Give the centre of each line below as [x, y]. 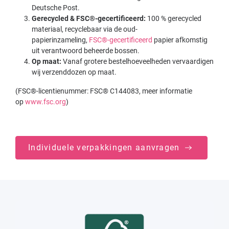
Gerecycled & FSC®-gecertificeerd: [89, 18]
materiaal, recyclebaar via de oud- [85, 29]
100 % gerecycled [174, 18]
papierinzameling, [60, 40]
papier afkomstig [180, 40]
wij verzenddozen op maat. [74, 72]
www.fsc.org [45, 101]
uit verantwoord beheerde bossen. [86, 50]
